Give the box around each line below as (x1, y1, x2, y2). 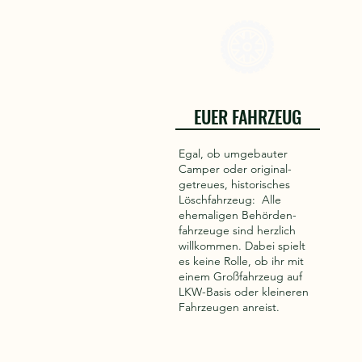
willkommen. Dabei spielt (179, 238, 305, 253)
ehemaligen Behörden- (179, 208, 297, 222)
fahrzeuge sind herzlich (179, 223, 296, 238)
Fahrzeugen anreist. (179, 300, 283, 314)
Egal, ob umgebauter (179, 146, 288, 161)
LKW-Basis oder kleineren (179, 284, 309, 299)
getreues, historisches (179, 177, 290, 192)
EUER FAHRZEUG (194, 103, 301, 129)
